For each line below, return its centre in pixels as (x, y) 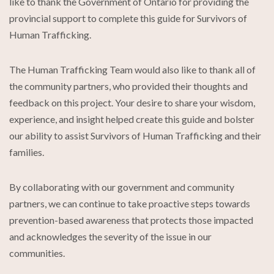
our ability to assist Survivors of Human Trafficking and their (135, 135)
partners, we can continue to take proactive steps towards (130, 203)
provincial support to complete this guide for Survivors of (128, 18)
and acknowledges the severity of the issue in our (110, 236)
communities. (37, 253)
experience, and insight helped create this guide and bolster (132, 119)
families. (27, 152)
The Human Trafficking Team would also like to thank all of (132, 69)
